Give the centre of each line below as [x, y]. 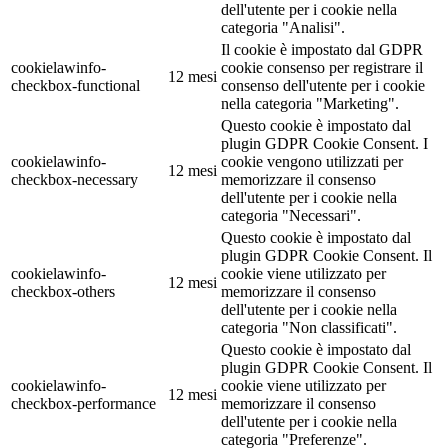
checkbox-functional [75, 86]
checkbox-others [63, 292]
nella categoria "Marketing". [310, 104]
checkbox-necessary [74, 180]
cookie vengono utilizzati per [312, 162]
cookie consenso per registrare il [322, 68]
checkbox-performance [83, 404]
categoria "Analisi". [283, 28]
